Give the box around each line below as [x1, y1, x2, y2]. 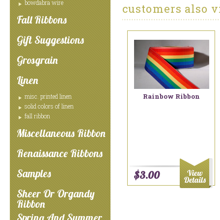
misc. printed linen [25, 92, 72, 100]
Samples [17, 167, 51, 180]
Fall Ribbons [17, 13, 67, 26]
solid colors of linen [25, 102, 74, 110]
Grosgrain [17, 54, 58, 66]
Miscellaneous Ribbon [17, 127, 106, 139]
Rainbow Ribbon [142, 92, 200, 101]
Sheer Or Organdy [17, 187, 95, 200]
